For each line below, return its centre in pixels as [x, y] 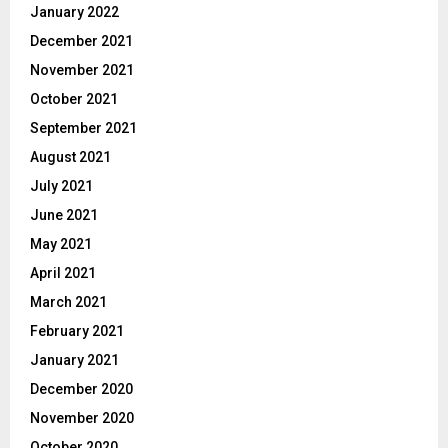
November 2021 [82, 69]
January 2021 [74, 359]
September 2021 [83, 127]
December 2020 [81, 388]
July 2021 [61, 185]
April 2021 [63, 272]
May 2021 [61, 243]
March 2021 [68, 301]
